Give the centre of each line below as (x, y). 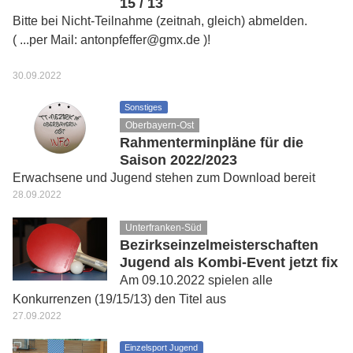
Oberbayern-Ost (160, 125)
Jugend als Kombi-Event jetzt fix (229, 262)
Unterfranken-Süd (164, 228)
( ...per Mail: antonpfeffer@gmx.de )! (111, 40)
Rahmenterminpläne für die (212, 143)
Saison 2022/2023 (178, 160)
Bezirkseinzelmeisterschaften (219, 245)
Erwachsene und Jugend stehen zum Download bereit (164, 178)
